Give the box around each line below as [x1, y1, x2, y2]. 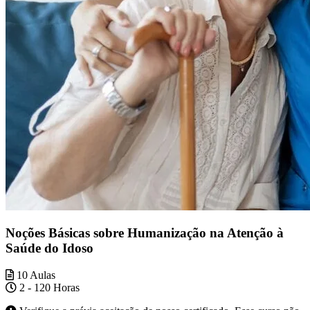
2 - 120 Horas [17, 282, 80, 294]
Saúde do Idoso [6, 241, 93, 256]
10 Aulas [14, 269, 55, 282]
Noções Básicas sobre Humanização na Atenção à [6, 226, 284, 241]
